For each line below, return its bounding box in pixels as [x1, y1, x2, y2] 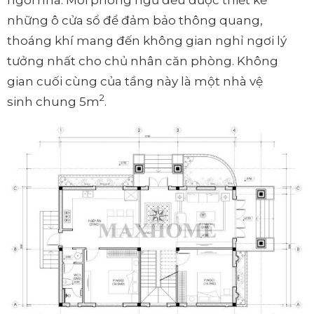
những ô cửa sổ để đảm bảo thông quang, [7, 13, 263, 27]
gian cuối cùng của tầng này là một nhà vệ [7, 74, 263, 88]
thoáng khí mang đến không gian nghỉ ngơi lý [7, 33, 287, 48]
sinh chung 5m [7, 94, 100, 109]
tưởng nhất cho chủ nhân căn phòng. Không [7, 53, 278, 68]
